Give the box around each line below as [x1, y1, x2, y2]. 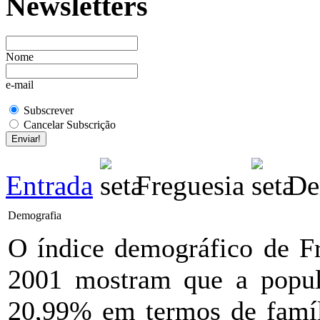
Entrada [6, 170, 93, 201]
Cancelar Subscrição [24, 119, 116, 131]
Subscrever [24, 104, 74, 117]
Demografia [8, 209, 61, 222]
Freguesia [129, 170, 251, 201]
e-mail [6, 79, 34, 91]
